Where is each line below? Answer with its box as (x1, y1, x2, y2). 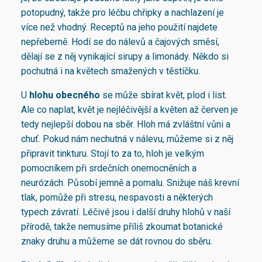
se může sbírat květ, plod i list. (100, 89, 227, 101)
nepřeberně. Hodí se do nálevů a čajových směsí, (21, 36, 219, 47)
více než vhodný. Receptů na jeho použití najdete (21, 21, 218, 33)
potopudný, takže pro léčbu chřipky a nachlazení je (21, 6, 224, 18)
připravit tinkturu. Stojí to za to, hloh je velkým (21, 147, 204, 159)
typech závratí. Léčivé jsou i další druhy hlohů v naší (21, 206, 230, 218)
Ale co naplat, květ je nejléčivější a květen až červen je (21, 104, 238, 115)
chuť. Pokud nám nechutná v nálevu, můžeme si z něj (21, 133, 233, 144)
